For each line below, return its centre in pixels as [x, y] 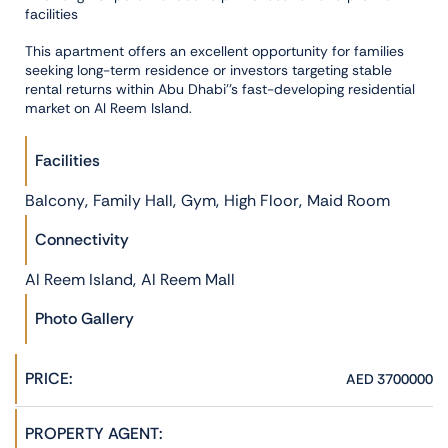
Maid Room [348, 200]
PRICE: [49, 378]
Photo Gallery [84, 318]
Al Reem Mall [188, 279]
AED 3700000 [389, 378]
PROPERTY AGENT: [94, 433]
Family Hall [133, 200]
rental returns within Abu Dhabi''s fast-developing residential [220, 88]
